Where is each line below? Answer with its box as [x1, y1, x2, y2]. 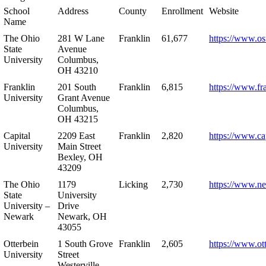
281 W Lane [58, 33, 104, 43]
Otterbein [4, 238, 39, 249]
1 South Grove [58, 238, 113, 249]
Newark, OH [58, 211, 107, 221]
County [119, 5, 147, 16]
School [4, 5, 30, 16]
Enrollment [161, 5, 203, 16]
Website [209, 5, 239, 16]
